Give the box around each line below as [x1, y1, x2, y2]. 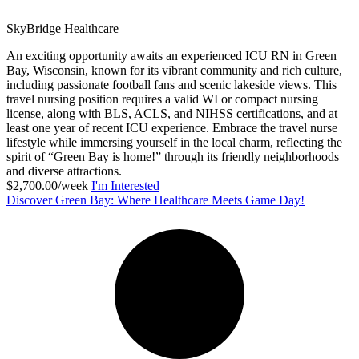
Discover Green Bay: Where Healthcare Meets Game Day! [6, 192, 305, 207]
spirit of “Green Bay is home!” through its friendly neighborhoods [6, 149, 339, 163]
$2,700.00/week [6, 178, 88, 192]
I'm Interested [91, 178, 159, 192]
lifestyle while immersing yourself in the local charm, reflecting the [6, 135, 342, 149]
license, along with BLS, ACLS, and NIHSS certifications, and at [6, 106, 337, 120]
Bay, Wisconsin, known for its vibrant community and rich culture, [6, 63, 342, 77]
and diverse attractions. [6, 163, 122, 178]
